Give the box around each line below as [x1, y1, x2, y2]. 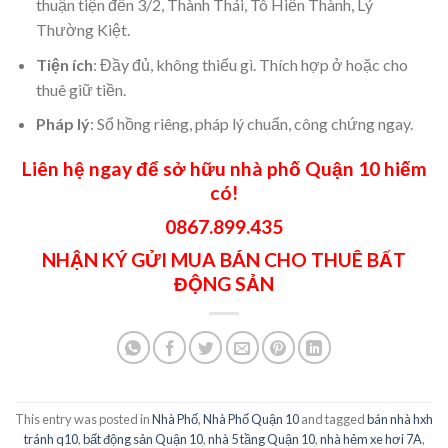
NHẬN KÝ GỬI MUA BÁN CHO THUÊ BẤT [42, 248, 406, 272]
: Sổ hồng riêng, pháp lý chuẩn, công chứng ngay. [89, 114, 413, 134]
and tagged [299, 410, 367, 427]
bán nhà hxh [367, 410, 433, 427]
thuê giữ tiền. [35, 79, 126, 99]
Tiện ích [35, 54, 93, 74]
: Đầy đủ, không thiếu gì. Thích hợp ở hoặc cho [92, 54, 408, 74]
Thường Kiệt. [35, 20, 130, 40]
